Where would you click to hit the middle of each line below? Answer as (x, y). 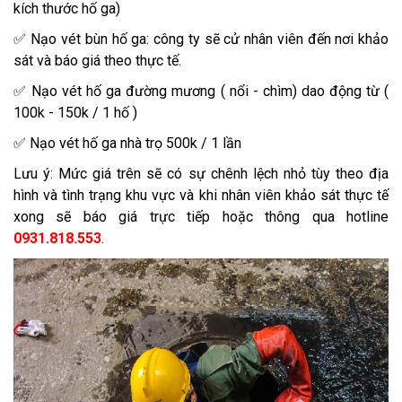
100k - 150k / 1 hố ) (75, 113)
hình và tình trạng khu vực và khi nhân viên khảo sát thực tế (201, 196)
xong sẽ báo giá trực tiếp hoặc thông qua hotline (201, 217)
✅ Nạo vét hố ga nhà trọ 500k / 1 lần (129, 144)
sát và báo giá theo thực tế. (97, 61)
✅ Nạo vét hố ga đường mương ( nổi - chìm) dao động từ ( (201, 92)
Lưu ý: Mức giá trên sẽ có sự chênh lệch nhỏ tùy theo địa (201, 174)
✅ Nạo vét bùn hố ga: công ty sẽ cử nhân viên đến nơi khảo (201, 39)
